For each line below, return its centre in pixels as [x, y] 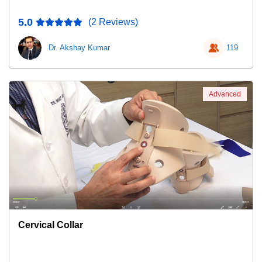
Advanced [225, 94]
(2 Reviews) [113, 22]
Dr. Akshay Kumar [79, 48]
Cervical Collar [51, 225]
